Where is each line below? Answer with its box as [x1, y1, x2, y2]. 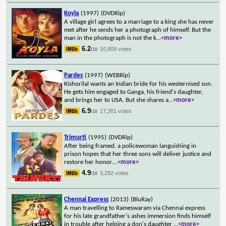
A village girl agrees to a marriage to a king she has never [64, 18, 214, 25]
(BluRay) [131, 196, 153, 203]
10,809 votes [100, 45, 132, 52]
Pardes [64, 72, 83, 79]
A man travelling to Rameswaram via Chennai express [64, 204, 206, 211]
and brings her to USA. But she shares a [64, 96, 169, 103]
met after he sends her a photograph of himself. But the [64, 26, 211, 33]
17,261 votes [100, 107, 132, 114]
